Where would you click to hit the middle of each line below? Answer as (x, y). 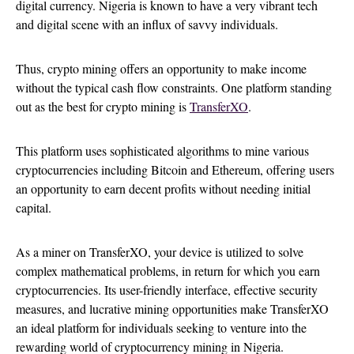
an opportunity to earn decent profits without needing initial (163, 188)
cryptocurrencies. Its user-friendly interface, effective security (167, 289)
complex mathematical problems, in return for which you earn (168, 270)
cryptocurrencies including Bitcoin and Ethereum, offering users (175, 169)
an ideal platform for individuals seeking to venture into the (161, 327)
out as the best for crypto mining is (103, 106)
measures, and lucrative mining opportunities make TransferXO (172, 308)
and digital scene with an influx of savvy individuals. (149, 24)
